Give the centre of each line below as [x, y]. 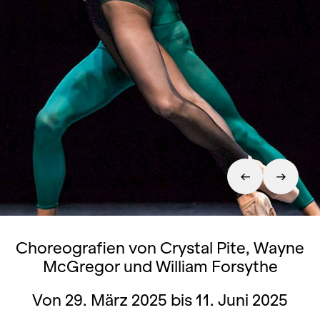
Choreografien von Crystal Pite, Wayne [160, 248]
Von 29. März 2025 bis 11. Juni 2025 [160, 300]
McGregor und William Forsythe [160, 266]
